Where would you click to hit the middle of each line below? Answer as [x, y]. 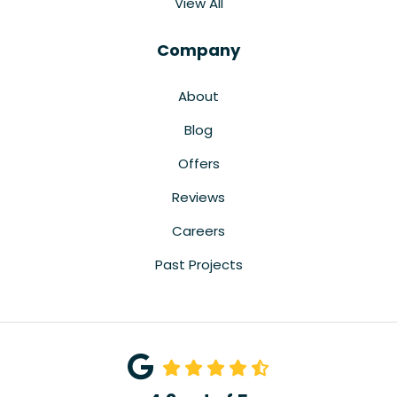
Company [198, 51]
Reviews [198, 198]
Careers [198, 231]
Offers [198, 164]
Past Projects [198, 265]
